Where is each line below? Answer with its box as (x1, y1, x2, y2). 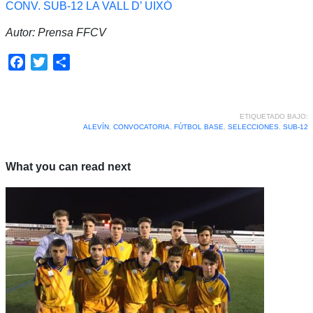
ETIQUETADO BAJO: (239, 112, 308, 120)
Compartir (69, 55, 119, 68)
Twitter (47, 55, 80, 68)
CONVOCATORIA (112, 122, 170, 131)
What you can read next (5, 160, 131, 173)
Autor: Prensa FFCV (5, 26, 106, 38)
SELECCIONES (227, 122, 279, 131)
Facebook (24, 55, 75, 68)
